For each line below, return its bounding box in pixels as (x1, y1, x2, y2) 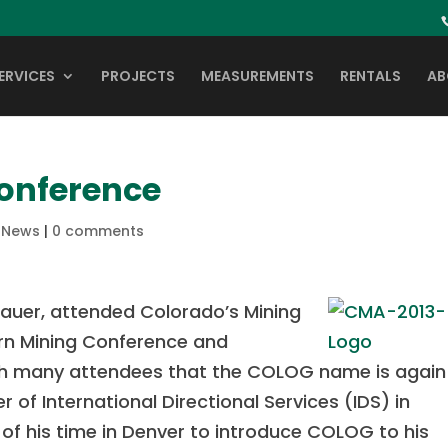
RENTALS (340, 66, 401, 86)
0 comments (52, 221, 145, 241)
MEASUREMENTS (201, 66, 314, 86)
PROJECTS (101, 66, 175, 86)
